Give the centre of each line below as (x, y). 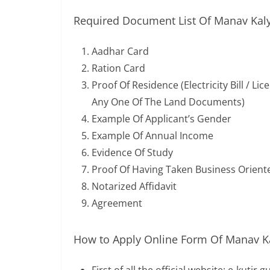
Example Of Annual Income (152, 136)
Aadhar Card (120, 51)
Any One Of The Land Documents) (168, 102)
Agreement (117, 203)
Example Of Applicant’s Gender (162, 119)
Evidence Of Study (132, 152)
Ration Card (118, 68)
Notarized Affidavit (134, 186)
